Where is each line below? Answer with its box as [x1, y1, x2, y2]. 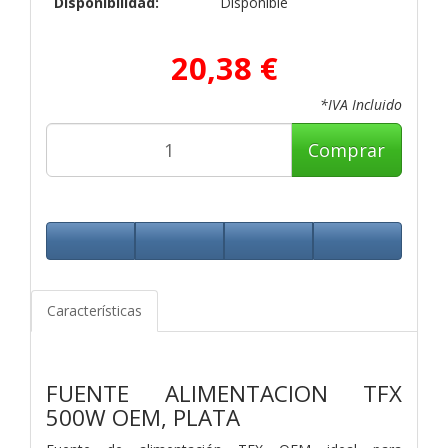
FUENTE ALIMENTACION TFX [46, 377, 402, 409]
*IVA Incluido [320, 94, 402, 114]
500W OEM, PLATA [46, 401, 240, 433]
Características [47, 300, 142, 320]
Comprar [308, 137, 385, 162]
